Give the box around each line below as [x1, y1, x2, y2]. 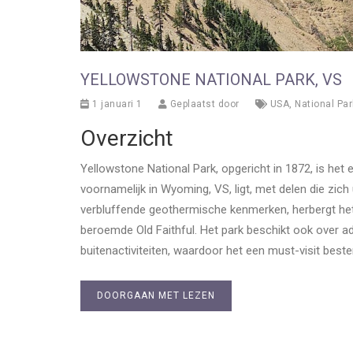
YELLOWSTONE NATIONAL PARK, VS [80, 69, 342, 89]
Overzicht [80, 124, 173, 151]
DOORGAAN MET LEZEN [97, 289, 215, 301]
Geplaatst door [167, 98, 240, 110]
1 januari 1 [89, 98, 143, 110]
